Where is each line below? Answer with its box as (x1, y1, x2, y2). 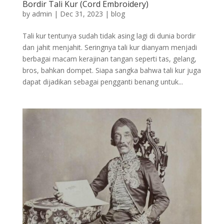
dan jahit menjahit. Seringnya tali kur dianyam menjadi (22, 42, 197, 52)
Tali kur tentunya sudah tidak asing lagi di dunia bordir (22, 30, 195, 40)
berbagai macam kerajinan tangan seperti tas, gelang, (22, 53, 196, 63)
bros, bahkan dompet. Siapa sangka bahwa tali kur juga (22, 65, 201, 75)
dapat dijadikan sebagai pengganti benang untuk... (22, 76, 183, 86)
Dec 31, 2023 (59, 8, 103, 18)
